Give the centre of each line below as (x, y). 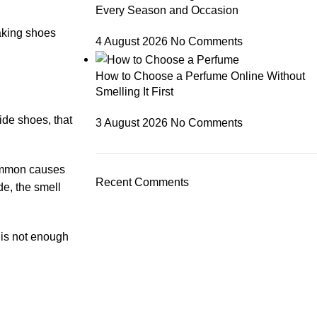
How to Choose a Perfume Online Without (200, 76)
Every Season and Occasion (167, 10)
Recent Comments (142, 182)
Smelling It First (134, 91)
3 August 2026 (131, 122)
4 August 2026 (131, 41)
